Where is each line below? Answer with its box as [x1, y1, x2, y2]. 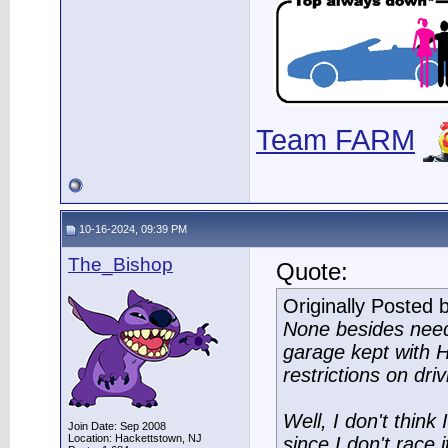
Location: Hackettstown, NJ [68, 432, 202, 444]
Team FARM [256, 123, 415, 156]
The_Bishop [68, 254, 173, 275]
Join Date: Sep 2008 [68, 420, 166, 432]
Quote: [276, 259, 348, 285]
